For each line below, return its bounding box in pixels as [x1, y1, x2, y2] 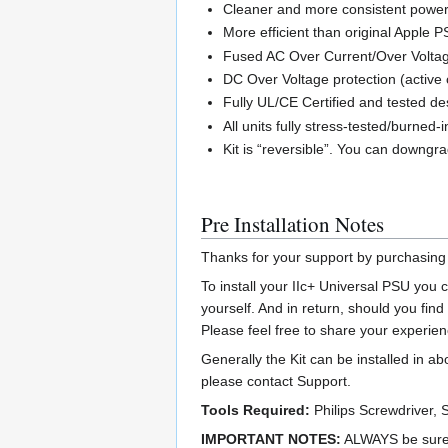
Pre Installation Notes [201, 210, 384, 239]
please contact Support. [201, 373, 351, 390]
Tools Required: [201, 402, 310, 419]
